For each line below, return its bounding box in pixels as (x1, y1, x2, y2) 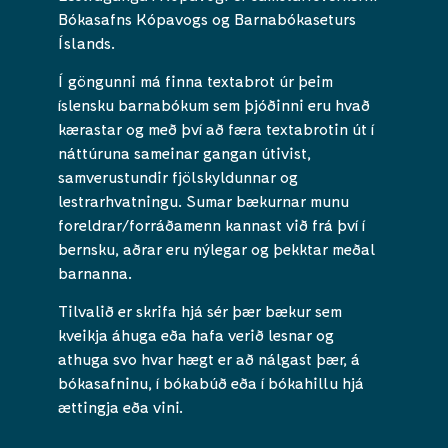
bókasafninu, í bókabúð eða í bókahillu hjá (58, 373, 364, 393)
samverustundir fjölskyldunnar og (58, 166, 298, 186)
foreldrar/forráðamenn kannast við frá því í (58, 214, 365, 234)
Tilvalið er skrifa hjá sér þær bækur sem (58, 301, 342, 321)
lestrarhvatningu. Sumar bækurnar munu (58, 190, 349, 210)
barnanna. (58, 262, 132, 282)
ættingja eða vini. (58, 397, 183, 417)
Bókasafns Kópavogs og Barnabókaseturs (58, 8, 356, 28)
